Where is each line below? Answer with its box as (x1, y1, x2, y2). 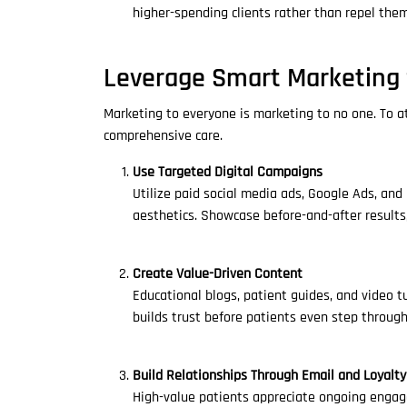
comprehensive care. (104, 126, 223, 145)
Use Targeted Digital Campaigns (133, 163, 323, 182)
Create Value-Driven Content (133, 264, 303, 283)
